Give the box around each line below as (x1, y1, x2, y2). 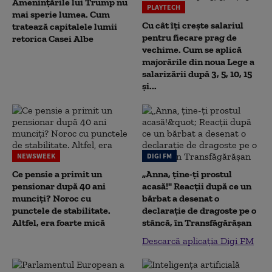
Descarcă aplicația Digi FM (142, 235, 254, 246)
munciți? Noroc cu (12, 192, 91, 204)
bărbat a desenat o (142, 192, 219, 204)
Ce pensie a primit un (12, 168, 102, 180)
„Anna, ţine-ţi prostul (142, 168, 232, 180)
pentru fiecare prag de (142, 32, 237, 43)
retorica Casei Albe (12, 33, 93, 44)
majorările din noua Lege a (142, 56, 254, 67)
